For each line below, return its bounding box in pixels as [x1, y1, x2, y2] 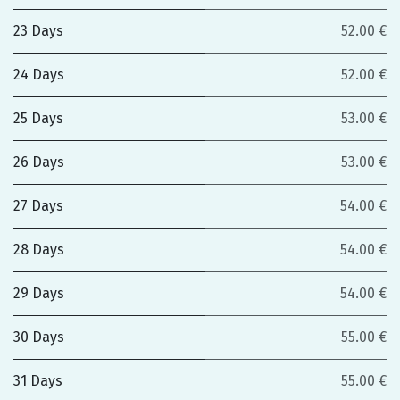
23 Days [13, 22, 63, 39]
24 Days [13, 66, 64, 83]
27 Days [13, 197, 63, 214]
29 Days [13, 285, 64, 302]
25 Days [13, 110, 63, 127]
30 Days [13, 329, 64, 346]
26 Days [13, 154, 64, 171]
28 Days [13, 241, 64, 258]
